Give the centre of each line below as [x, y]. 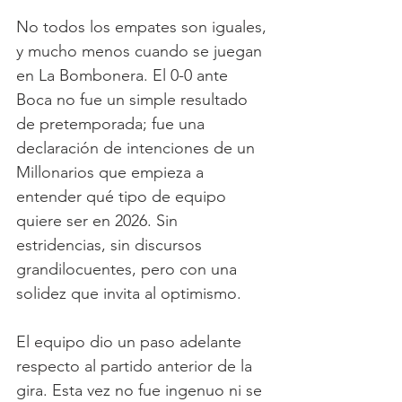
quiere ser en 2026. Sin [99, 221]
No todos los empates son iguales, [144, 27]
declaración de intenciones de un [138, 149]
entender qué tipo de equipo [123, 197]
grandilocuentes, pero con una [129, 270]
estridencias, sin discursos [111, 245]
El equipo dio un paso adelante [131, 342]
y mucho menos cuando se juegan [141, 52]
